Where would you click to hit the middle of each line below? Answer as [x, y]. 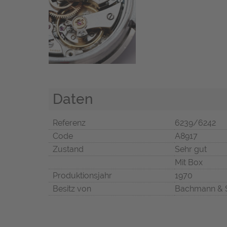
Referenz [69, 123]
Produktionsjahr [82, 176]
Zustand [68, 149]
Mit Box [189, 163]
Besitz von [72, 189]
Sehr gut [191, 149]
